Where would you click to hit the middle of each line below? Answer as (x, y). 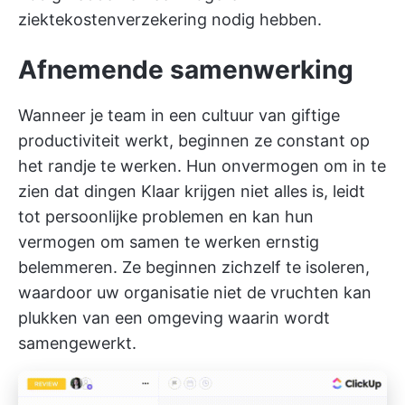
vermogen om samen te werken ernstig (169, 241)
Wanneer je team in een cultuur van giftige (179, 115)
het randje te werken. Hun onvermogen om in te (202, 165)
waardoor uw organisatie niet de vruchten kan (195, 292)
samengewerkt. (77, 343)
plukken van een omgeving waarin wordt (174, 317)
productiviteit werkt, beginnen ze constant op (194, 140)
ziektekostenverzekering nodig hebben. (170, 19)
